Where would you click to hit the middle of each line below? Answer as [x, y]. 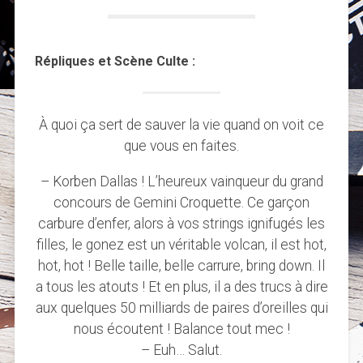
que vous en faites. [181, 146]
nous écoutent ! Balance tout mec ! [181, 329]
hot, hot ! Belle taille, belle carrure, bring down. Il [181, 265]
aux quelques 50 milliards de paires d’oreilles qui [181, 307]
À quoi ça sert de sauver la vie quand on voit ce [181, 125]
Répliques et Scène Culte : [115, 62]
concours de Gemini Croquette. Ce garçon [181, 202]
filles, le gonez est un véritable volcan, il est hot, [181, 244]
